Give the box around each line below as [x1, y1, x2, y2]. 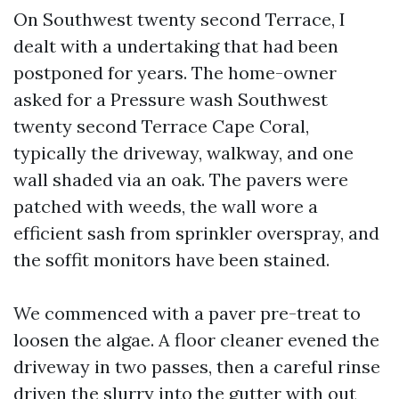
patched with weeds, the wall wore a [13, 195, 318, 217]
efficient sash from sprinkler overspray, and [13, 222, 379, 244]
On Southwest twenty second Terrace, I [13, 8, 346, 30]
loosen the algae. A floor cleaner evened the [13, 329, 379, 351]
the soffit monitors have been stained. [13, 248, 330, 271]
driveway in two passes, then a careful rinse [13, 355, 380, 378]
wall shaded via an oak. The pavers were [13, 168, 348, 191]
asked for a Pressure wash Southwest [13, 88, 328, 110]
